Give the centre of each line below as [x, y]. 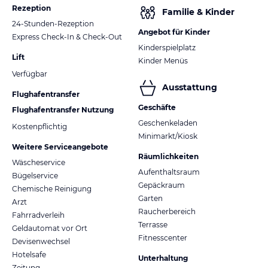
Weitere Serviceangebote [60, 147]
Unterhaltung [163, 258]
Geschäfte [157, 107]
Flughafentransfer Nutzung [63, 109]
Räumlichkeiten [168, 156]
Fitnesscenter [163, 237]
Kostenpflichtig [39, 126]
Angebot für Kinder [174, 32]
